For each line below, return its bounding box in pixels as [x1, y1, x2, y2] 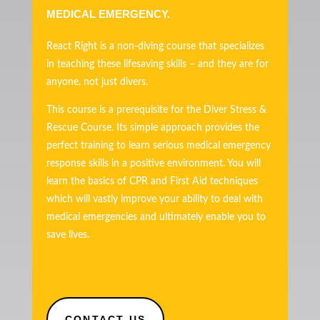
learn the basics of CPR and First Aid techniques [46, 176, 258, 186]
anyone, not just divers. [46, 77, 148, 87]
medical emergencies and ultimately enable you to [46, 212, 266, 222]
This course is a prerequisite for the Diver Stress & [46, 105, 266, 115]
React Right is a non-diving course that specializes [46, 41, 264, 51]
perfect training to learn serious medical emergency [46, 141, 271, 151]
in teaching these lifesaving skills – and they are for [46, 59, 269, 69]
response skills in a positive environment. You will [46, 159, 261, 169]
